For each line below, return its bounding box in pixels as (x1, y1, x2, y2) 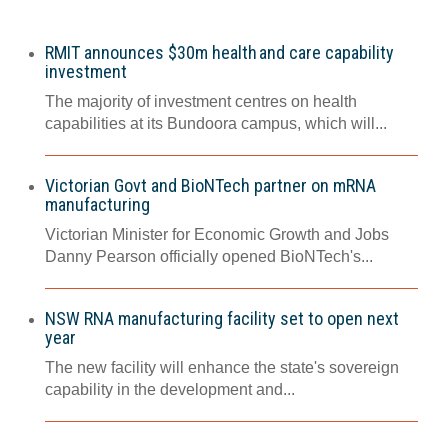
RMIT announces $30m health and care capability (45, 42, 394, 64)
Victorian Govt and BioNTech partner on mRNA (45, 175, 376, 197)
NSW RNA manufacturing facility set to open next (45, 308, 399, 330)
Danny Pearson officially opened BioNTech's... (45, 248, 373, 266)
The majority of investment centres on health (45, 93, 357, 111)
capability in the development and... (45, 381, 295, 399)
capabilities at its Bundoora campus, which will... (45, 115, 387, 133)
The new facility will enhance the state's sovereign (45, 359, 399, 377)
